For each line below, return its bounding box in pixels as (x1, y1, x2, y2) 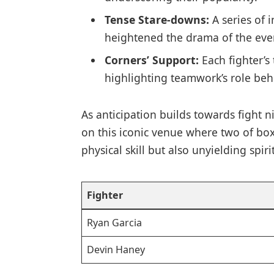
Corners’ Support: (104, 52, 199, 67)
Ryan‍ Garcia (87, 216, 142, 230)
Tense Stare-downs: (104, 12, 209, 28)
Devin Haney (87, 243, 145, 257)
